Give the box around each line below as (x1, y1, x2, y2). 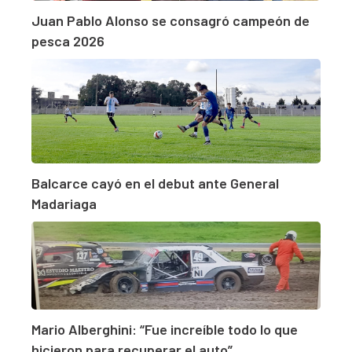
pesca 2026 (31, 31, 104, 49)
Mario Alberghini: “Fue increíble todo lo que (31, 320, 298, 338)
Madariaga (31, 195, 97, 213)
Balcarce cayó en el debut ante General (31, 174, 279, 192)
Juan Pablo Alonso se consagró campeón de (31, 11, 310, 29)
